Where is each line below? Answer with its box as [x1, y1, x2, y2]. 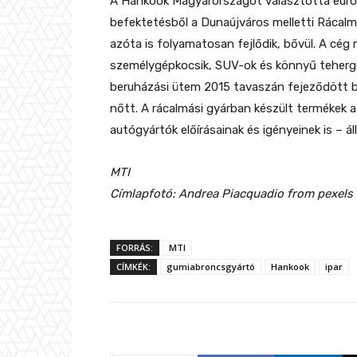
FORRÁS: [116, 241, 153, 254]
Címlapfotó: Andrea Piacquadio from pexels [110, 186, 353, 202]
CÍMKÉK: [116, 261, 151, 273]
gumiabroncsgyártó [167, 261, 255, 273]
